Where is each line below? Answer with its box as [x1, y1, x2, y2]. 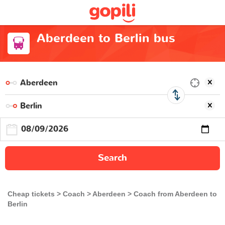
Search [98, 151, 127, 164]
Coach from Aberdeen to [134, 189, 217, 198]
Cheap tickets [8, 189, 55, 198]
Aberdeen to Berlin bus [36, 30, 175, 47]
